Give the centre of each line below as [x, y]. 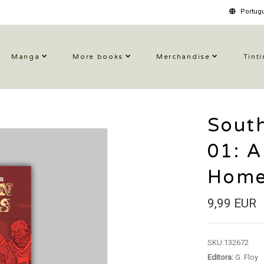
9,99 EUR [232, 203]
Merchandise [183, 57]
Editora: [220, 257]
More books [98, 57]
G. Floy [245, 257]
